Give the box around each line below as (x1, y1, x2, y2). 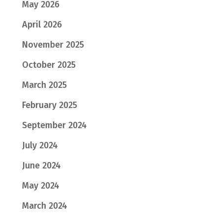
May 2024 (22, 180, 59, 191)
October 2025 (22, 59, 76, 70)
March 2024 (22, 200, 67, 211)
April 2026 (22, 19, 62, 30)
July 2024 (22, 139, 58, 151)
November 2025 (22, 39, 84, 50)
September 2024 (22, 119, 87, 131)
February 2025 (22, 99, 77, 110)
